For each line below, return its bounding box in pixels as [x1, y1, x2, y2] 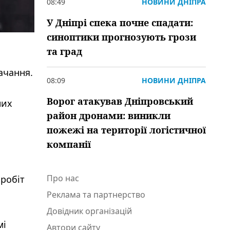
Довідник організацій [47, 205, 132, 217]
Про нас [47, 172, 79, 184]
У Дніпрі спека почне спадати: [47, 16, 193, 29]
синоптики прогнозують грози [47, 31, 196, 43]
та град [47, 45, 82, 57]
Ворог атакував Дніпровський [47, 95, 193, 107]
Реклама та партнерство [47, 189, 145, 200]
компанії [47, 138, 91, 150]
